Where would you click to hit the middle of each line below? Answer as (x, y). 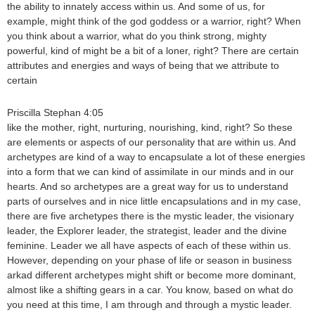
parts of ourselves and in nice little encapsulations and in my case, (154, 201)
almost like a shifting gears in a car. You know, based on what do (150, 290)
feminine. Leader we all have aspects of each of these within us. (149, 246)
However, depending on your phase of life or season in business (149, 261)
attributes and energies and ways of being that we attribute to (143, 66)
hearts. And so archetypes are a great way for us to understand (148, 187)
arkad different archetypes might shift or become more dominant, (152, 275)
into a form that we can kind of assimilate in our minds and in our (150, 172)
